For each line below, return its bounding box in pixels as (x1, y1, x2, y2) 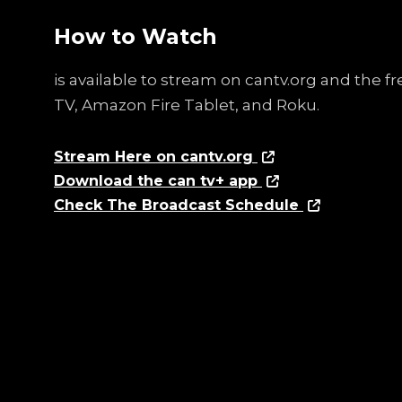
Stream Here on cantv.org (54, 148, 258, 165)
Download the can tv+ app (54, 172, 262, 189)
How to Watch (54, 23, 217, 49)
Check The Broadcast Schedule (54, 197, 303, 214)
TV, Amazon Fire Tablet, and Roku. (54, 96, 319, 114)
